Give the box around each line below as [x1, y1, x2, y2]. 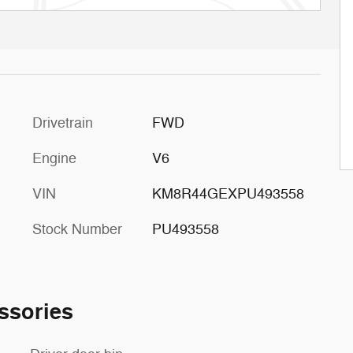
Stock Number [32, 220, 122, 238]
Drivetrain [32, 113, 93, 132]
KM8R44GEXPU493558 [151, 184, 304, 203]
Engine [32, 149, 76, 167]
